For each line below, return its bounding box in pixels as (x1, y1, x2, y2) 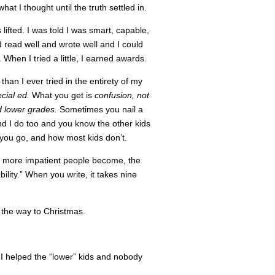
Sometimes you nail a (60, 104, 143, 114)
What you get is (32, 90, 95, 100)
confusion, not (95, 90, 149, 100)
